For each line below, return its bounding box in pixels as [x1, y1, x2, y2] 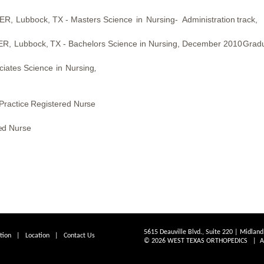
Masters [70, 15, 101, 25]
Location [25, 232, 49, 239]
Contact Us [63, 232, 95, 239]
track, [236, 15, 258, 25]
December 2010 [182, 39, 243, 49]
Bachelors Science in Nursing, [68, 39, 180, 49]
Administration [181, 15, 235, 25]
